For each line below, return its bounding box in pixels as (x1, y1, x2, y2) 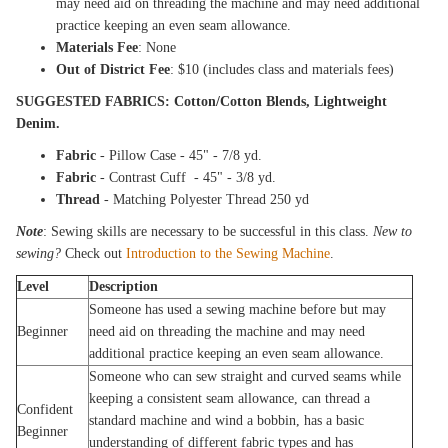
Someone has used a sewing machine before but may (89, 302, 387, 317)
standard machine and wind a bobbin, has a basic (89, 413, 365, 428)
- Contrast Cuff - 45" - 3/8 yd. (96, 170, 277, 185)
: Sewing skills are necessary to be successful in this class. (43, 224, 374, 239)
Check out (61, 246, 127, 261)
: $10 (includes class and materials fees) (170, 62, 395, 77)
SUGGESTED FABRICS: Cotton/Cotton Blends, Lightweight (16, 94, 388, 109)
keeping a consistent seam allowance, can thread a (89, 391, 371, 406)
